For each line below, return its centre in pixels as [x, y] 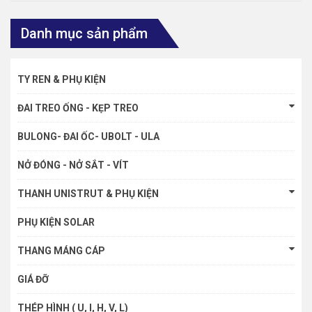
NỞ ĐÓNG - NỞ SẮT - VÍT [73, 165]
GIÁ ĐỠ [33, 280]
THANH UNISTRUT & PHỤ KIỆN [88, 194]
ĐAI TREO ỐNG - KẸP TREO [78, 108]
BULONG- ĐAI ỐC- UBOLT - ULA [88, 137]
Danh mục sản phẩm [84, 34]
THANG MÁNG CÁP [61, 251]
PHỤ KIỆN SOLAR [56, 223]
